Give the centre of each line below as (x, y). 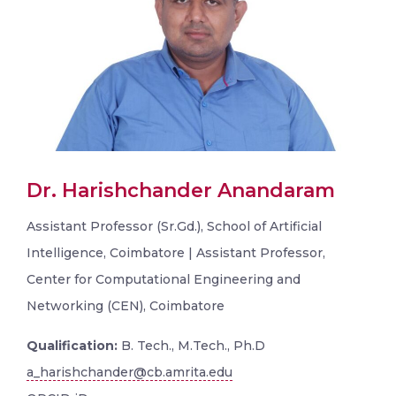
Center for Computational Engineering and (164, 279)
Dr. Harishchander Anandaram (181, 190)
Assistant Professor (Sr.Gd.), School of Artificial (174, 226)
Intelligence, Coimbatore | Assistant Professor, (176, 252)
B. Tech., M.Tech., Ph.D (191, 345)
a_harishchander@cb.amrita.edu (129, 372)
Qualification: (72, 345)
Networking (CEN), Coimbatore (126, 305)
